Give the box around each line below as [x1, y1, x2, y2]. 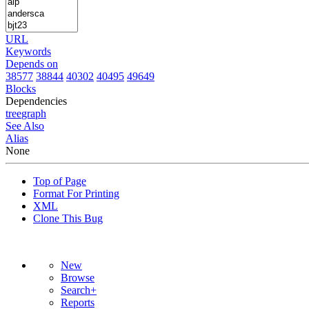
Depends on [6, 57, 58, 70]
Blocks [6, 82, 36, 94]
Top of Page [33, 175, 86, 187]
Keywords [6, 45, 51, 57]
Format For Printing [33, 187, 119, 199]
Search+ [61, 283, 97, 296]
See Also [6, 119, 44, 132]
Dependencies [6, 94, 67, 107]
